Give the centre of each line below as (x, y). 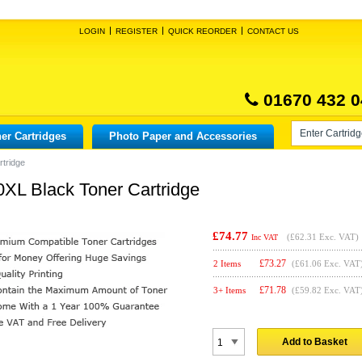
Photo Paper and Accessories (183, 136)
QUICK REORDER (202, 31)
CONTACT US (273, 31)
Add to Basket (315, 342)
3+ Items (229, 290)
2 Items (227, 263)
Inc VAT (265, 237)
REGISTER (136, 31)
